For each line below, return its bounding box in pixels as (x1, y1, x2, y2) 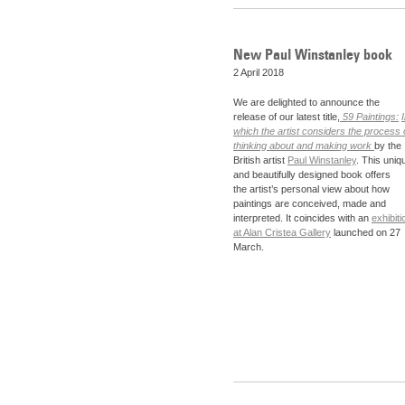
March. (233, 241, 264, 253)
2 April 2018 (233, 66, 284, 78)
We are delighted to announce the (233, 97, 380, 108)
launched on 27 (331, 227, 400, 239)
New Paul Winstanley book (233, 44, 392, 63)
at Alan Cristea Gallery (233, 227, 331, 239)
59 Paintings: (340, 111, 399, 123)
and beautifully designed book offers (233, 169, 391, 181)
